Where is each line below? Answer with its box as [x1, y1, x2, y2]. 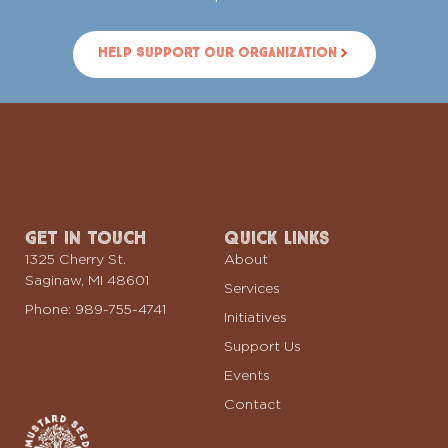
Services [224, 279, 280, 296]
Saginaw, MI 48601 [25, 271, 149, 288]
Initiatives [224, 308, 287, 325]
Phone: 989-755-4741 [25, 300, 166, 317]
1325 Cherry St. [25, 250, 126, 267]
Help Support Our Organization [97, 44, 337, 62]
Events [224, 366, 270, 383]
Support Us [224, 337, 301, 354]
